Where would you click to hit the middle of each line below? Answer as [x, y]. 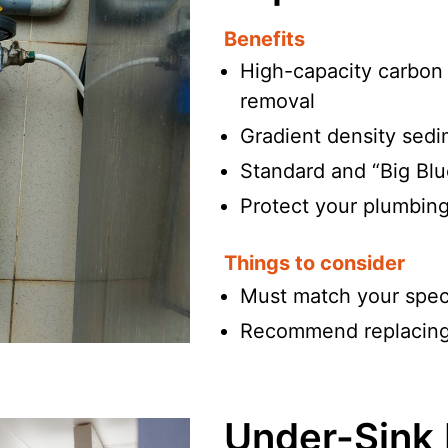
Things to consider [314, 263]
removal [277, 101]
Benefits [264, 38]
